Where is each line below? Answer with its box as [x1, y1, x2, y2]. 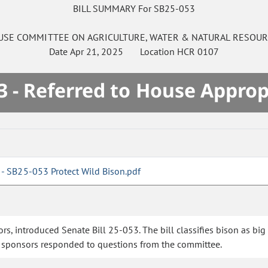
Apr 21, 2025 [70, 45, 123, 58]
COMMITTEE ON [17, 31, 85, 44]
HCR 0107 [176, 45, 219, 58]
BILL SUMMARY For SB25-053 [72, 2, 196, 15]
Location [123, 45, 177, 58]
